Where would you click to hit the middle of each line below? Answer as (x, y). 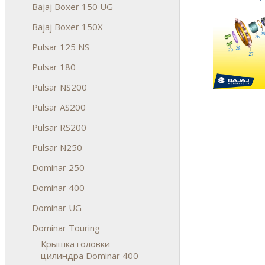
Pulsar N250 (57, 147)
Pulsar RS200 (59, 127)
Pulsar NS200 (59, 87)
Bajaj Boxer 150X (67, 26)
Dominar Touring (66, 227)
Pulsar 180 (54, 67)
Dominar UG (57, 207)
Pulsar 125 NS (61, 46)
